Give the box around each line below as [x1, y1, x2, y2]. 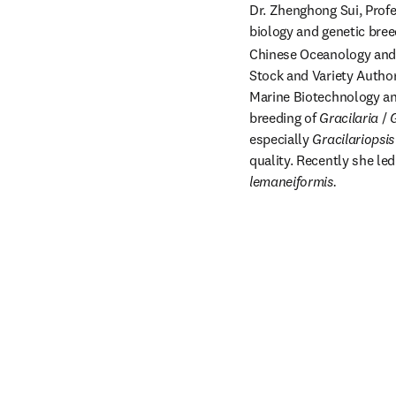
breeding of [249, 109, 320, 127]
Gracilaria [319, 109, 382, 127]
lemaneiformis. [249, 172, 337, 191]
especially [249, 130, 313, 148]
